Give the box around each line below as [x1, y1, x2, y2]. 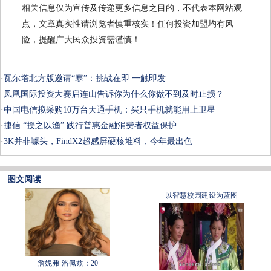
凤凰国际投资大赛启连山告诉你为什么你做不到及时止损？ [4, 90, 224, 99]
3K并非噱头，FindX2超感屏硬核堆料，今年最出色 [4, 137, 192, 146]
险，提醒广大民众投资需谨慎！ [22, 35, 140, 45]
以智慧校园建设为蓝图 [165, 191, 238, 200]
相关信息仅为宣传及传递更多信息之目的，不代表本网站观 [22, 4, 242, 13]
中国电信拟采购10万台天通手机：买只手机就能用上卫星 [4, 105, 215, 115]
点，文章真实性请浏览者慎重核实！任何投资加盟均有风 [22, 19, 233, 29]
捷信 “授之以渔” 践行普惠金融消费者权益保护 [4, 121, 177, 131]
